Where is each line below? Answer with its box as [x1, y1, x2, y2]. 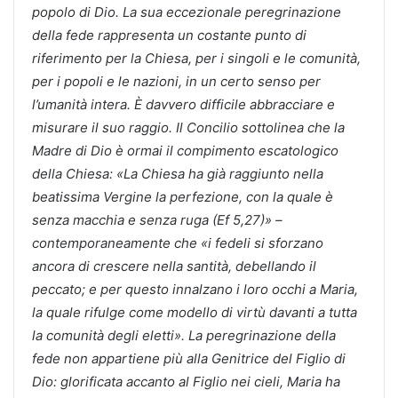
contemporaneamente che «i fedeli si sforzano [32, 234, 323, 251]
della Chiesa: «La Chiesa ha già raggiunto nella [32, 164, 323, 182]
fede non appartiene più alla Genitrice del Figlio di [32, 349, 346, 367]
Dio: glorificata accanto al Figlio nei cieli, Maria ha [32, 372, 340, 390]
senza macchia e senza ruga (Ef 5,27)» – [32, 211, 283, 228]
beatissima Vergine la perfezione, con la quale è [32, 187, 333, 205]
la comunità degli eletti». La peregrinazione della [32, 326, 336, 344]
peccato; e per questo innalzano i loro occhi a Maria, [32, 280, 358, 298]
